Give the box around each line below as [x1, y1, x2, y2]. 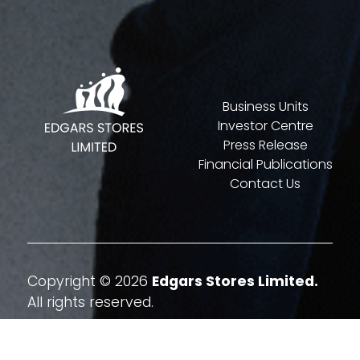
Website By [27, 325, 100, 345]
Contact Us [230, 174, 301, 194]
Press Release [223, 136, 308, 155]
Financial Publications [198, 155, 333, 174]
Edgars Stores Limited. [152, 272, 319, 292]
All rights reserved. [27, 292, 154, 313]
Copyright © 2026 [27, 272, 153, 292]
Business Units [222, 97, 309, 117]
